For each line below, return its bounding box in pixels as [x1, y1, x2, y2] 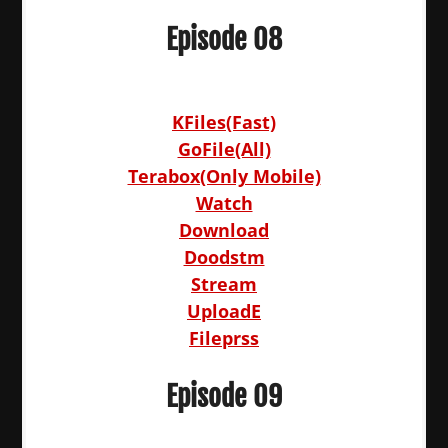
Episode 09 [166, 379, 282, 414]
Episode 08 [166, 22, 282, 57]
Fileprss [189, 326, 259, 350]
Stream [191, 272, 257, 296]
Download [179, 218, 269, 242]
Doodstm [183, 245, 265, 269]
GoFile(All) [177, 137, 271, 161]
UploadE [187, 299, 261, 323]
